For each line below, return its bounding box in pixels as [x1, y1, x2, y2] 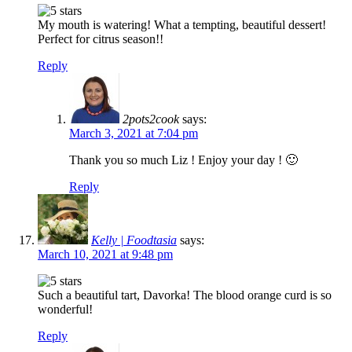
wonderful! [38, 302, 93, 317]
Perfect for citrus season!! [38, 32, 163, 46]
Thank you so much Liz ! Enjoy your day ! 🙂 [69, 153, 298, 167]
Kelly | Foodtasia [91, 233, 177, 247]
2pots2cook [123, 112, 179, 126]
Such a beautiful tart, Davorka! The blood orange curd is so [38, 288, 332, 302]
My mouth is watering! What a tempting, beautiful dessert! [38, 18, 326, 32]
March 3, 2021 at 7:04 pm [69, 126, 198, 141]
